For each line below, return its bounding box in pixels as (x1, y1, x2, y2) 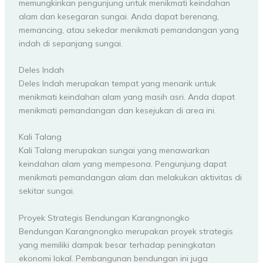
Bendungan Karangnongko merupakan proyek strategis (18, 225, 233, 237)
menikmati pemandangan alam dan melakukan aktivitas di (18, 172, 242, 183)
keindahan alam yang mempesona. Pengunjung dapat (18, 159, 227, 170)
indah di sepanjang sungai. (18, 38, 123, 49)
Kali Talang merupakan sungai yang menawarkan (18, 145, 210, 156)
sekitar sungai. (18, 186, 75, 197)
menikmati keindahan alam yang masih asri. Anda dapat (18, 92, 235, 103)
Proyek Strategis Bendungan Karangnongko (18, 212, 190, 223)
